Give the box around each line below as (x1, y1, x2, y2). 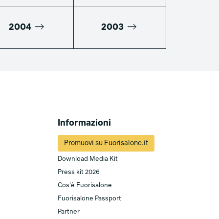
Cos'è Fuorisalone (57, 182, 112, 189)
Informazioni (57, 119, 111, 128)
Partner (57, 209, 80, 216)
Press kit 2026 (57, 169, 100, 176)
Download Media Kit (57, 156, 118, 163)
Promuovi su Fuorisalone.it (64, 140, 148, 147)
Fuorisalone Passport (57, 196, 121, 202)
